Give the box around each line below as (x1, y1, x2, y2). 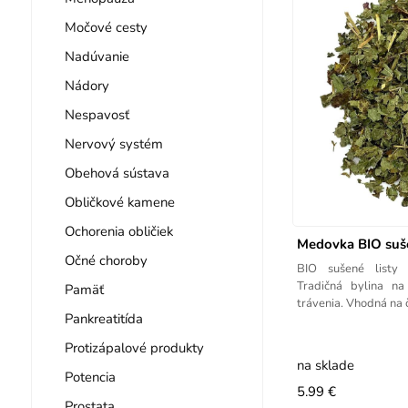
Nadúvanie (64, 46, 129, 66)
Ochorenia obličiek (64, 221, 173, 240)
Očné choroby (64, 250, 148, 270)
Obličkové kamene (64, 192, 175, 211)
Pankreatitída (64, 309, 143, 328)
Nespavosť (64, 105, 129, 124)
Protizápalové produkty (64, 338, 204, 357)
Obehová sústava (64, 163, 169, 182)
